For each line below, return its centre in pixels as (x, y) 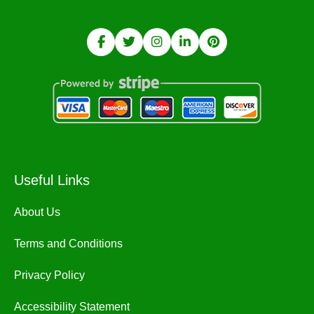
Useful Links (52, 180)
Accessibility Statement (72, 306)
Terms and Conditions (68, 243)
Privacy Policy (49, 275)
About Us (37, 212)
